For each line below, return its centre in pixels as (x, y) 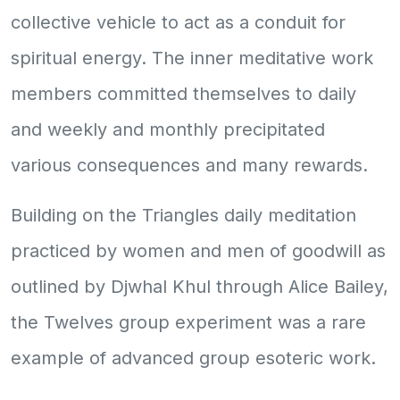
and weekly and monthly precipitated (168, 129)
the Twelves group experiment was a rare (188, 322)
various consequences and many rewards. (189, 165)
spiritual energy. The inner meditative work (192, 58)
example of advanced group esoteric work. (193, 358)
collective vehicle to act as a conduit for (178, 22)
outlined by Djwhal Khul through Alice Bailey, (200, 286)
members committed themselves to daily (183, 93)
